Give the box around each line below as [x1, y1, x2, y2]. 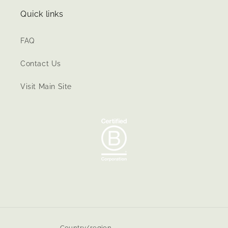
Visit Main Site [20, 82, 72, 91]
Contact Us [20, 60, 61, 68]
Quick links [20, 9, 64, 19]
